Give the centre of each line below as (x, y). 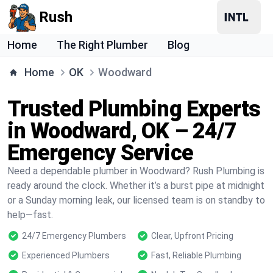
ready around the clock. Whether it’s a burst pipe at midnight (136, 186)
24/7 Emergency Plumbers (74, 236)
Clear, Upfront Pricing (192, 236)
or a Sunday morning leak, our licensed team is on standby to (136, 200)
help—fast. (30, 215)
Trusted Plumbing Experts (134, 109)
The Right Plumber (102, 45)
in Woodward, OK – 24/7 (122, 131)
